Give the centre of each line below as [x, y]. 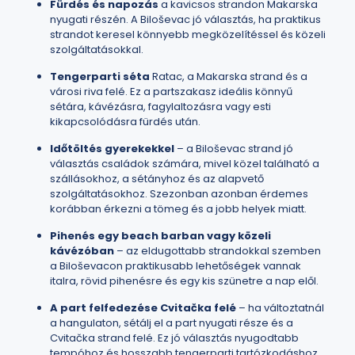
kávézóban [82, 251]
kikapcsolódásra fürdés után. [125, 122]
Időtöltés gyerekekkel [112, 149]
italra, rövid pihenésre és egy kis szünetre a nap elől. [184, 281]
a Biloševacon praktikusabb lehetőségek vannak [176, 266]
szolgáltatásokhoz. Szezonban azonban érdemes [179, 194]
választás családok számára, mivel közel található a [185, 164]
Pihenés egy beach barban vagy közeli [160, 236]
